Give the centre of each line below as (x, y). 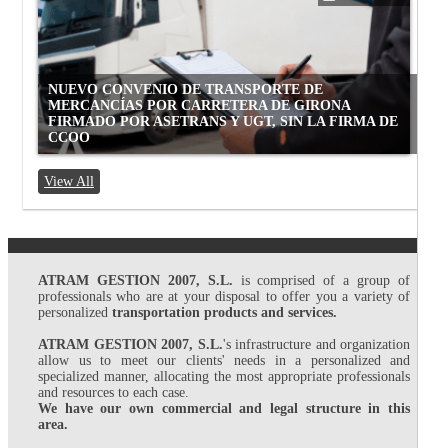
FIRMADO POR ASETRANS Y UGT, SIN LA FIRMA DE (223, 121)
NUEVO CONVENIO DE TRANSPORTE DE (185, 89)
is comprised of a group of (321, 280)
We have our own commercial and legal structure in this (224, 408)
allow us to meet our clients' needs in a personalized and (224, 360)
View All (69, 181)
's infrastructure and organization (316, 344)
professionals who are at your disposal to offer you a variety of (224, 296)
